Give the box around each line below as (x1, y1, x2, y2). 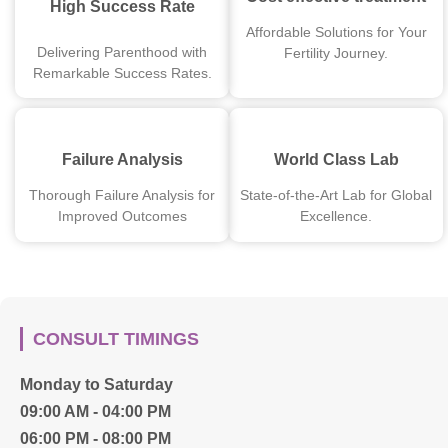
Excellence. (300, 208, 372, 225)
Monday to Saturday (20, 375, 173, 393)
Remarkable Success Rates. (32, 64, 212, 81)
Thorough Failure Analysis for (29, 187, 215, 204)
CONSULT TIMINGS (33, 328, 199, 349)
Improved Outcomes (57, 208, 187, 225)
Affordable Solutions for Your (245, 23, 427, 40)
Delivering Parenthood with (37, 43, 207, 60)
